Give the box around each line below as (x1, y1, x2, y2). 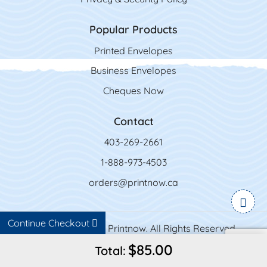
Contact (113, 114, 154, 128)
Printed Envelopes (94, 44, 173, 57)
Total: (94, 243, 126, 258)
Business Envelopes (91, 64, 176, 77)
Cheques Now (103, 84, 164, 97)
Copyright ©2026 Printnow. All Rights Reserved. (30, 222, 237, 235)
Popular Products (89, 22, 178, 36)
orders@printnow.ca (89, 176, 178, 188)
